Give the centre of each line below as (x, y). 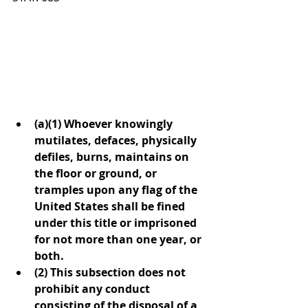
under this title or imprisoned (117, 222)
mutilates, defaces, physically (117, 140)
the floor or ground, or (97, 173)
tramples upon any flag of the (117, 189)
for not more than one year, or (119, 239)
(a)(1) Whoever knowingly (105, 123)
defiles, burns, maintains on (113, 156)
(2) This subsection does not (111, 272)
